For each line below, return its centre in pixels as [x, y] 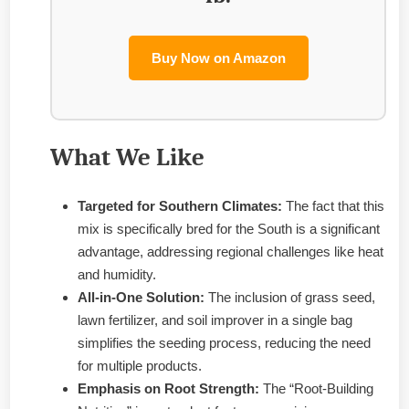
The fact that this [333, 205]
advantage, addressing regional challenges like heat [231, 251]
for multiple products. [140, 365]
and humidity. [117, 274]
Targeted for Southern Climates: [180, 205]
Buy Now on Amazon [218, 58]
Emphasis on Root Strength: [168, 388]
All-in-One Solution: [141, 297]
